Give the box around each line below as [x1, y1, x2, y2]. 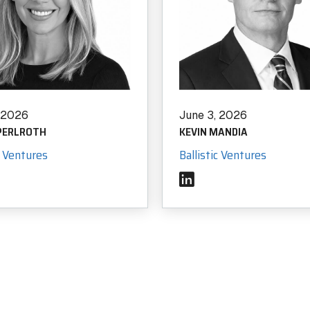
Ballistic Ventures [179, 145, 266, 165]
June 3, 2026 [179, 108, 247, 122]
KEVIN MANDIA [179, 123, 248, 140]
